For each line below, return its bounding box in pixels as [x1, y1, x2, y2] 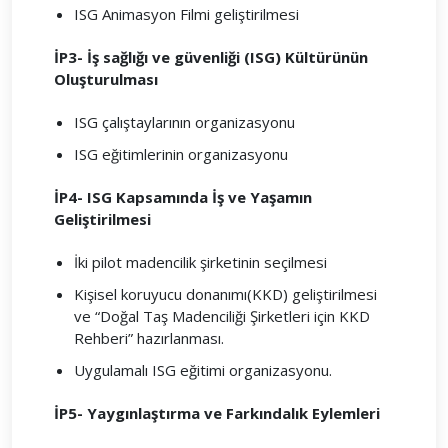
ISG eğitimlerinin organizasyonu [74, 144, 288, 164]
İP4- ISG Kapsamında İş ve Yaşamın [54, 187, 312, 207]
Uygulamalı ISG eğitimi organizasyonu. [74, 360, 332, 380]
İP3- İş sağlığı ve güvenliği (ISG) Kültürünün [54, 47, 368, 67]
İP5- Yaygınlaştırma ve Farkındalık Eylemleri [54, 403, 380, 423]
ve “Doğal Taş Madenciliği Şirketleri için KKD [74, 306, 370, 326]
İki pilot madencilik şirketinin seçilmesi [74, 252, 327, 272]
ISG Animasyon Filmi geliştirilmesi [74, 4, 299, 24]
